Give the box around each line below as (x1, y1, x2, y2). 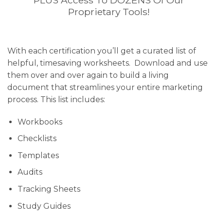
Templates (17, 150, 59, 160)
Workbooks (17, 117, 62, 127)
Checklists (17, 134, 56, 144)
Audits (17, 167, 42, 177)
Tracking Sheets (17, 184, 80, 194)
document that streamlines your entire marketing (7, 82, 203, 92)
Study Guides (17, 201, 71, 211)
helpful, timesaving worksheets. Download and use (7, 58, 208, 68)
